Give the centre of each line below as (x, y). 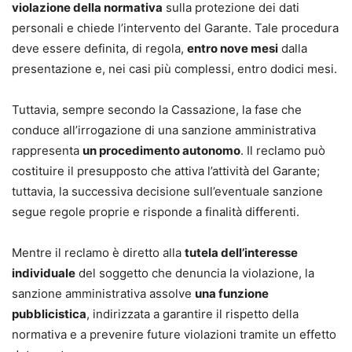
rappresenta (47, 150)
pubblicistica (49, 314)
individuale (44, 273)
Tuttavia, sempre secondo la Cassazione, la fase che (157, 110)
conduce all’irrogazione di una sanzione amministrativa (164, 130)
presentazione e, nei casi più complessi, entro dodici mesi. (174, 69)
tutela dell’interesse (241, 253)
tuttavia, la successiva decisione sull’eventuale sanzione (167, 191)
